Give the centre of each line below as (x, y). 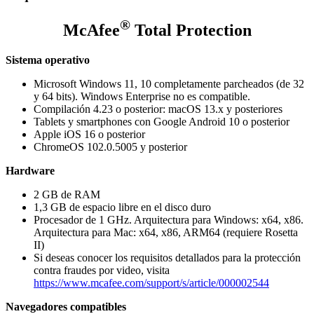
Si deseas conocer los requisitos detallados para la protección (167, 258)
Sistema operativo (48, 60)
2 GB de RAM (67, 195)
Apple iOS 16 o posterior (89, 135)
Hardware (30, 171)
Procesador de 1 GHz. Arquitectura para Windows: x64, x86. (169, 220)
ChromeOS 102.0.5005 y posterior (110, 147)
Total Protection (191, 30)
